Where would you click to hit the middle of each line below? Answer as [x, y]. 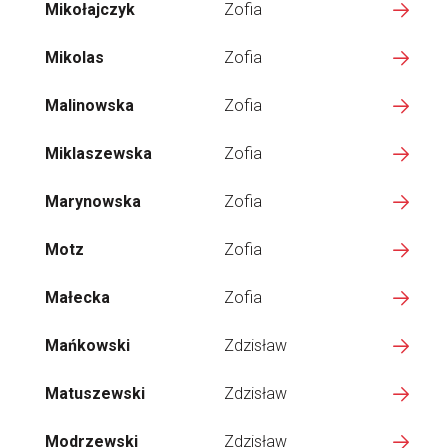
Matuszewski [95, 393]
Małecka [77, 297]
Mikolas [74, 57]
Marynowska [93, 201]
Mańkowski [87, 345]
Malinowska [89, 105]
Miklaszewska [98, 153]
